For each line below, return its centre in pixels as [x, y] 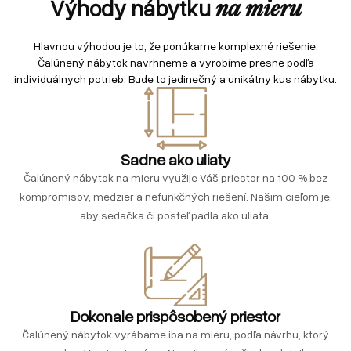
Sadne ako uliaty [175, 159]
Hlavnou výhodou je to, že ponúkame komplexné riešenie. [175, 45]
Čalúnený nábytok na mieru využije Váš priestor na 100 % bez [175, 177]
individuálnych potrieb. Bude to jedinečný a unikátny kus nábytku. [175, 78]
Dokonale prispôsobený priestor [175, 315]
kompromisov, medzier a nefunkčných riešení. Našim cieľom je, [175, 196]
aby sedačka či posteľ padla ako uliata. [175, 215]
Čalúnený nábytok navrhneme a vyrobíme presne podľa [175, 62]
